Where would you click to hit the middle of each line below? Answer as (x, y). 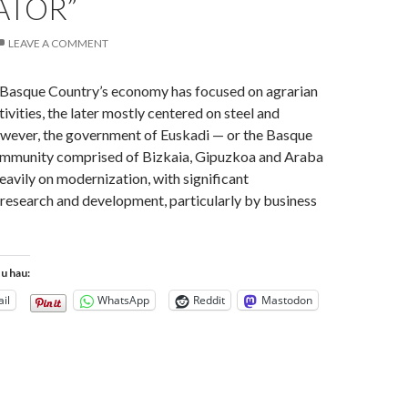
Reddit (209, 301)
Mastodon (287, 301)
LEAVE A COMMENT (58, 44)
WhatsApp (123, 301)
